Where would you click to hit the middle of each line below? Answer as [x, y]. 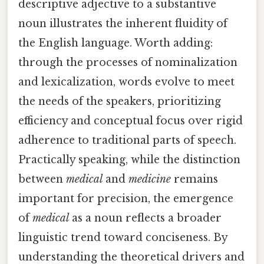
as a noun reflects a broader [145, 218]
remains [194, 179]
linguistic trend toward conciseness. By [123, 237]
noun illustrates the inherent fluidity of [123, 23]
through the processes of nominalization [128, 62]
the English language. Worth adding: [115, 43]
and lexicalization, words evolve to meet [126, 82]
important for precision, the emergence [126, 198]
